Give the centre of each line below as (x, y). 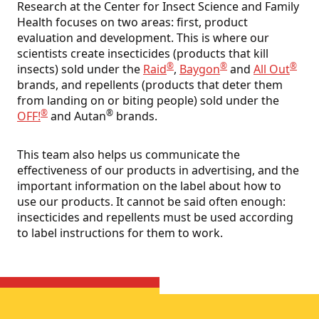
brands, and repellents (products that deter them (150, 85)
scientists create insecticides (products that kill (143, 54)
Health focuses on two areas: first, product (132, 22)
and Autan (77, 116)
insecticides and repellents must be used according (155, 218)
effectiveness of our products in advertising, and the (158, 171)
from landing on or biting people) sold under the (148, 101)
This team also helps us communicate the (129, 155)
